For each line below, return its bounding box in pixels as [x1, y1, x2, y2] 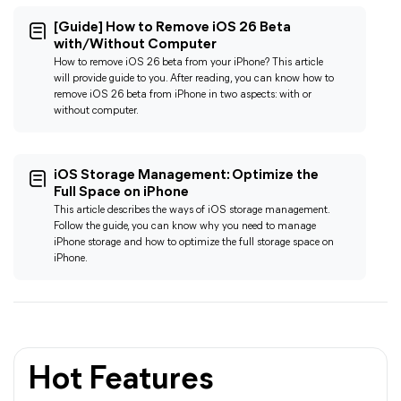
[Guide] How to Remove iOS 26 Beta [54, 21, 291, 35]
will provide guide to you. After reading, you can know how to [54, 73, 334, 84]
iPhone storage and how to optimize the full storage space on [54, 237, 334, 248]
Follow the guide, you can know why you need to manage [54, 221, 316, 232]
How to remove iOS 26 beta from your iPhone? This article [54, 57, 323, 68]
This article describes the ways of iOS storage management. [54, 205, 329, 216]
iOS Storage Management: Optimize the [54, 168, 319, 183]
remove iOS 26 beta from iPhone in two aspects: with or [54, 90, 311, 100]
